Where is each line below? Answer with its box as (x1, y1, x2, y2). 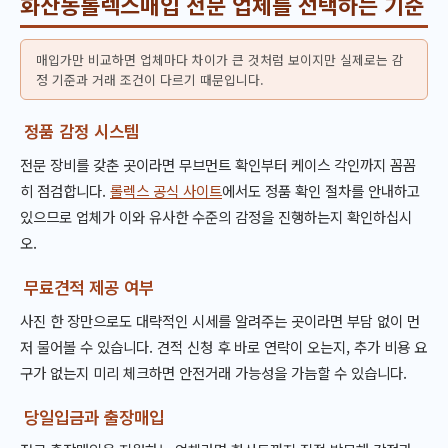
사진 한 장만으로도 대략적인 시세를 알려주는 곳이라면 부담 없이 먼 (20, 309, 420, 331)
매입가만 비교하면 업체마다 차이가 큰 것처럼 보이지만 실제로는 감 (35, 49, 404, 69)
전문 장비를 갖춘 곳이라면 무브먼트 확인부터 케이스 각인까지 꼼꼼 (20, 153, 416, 175)
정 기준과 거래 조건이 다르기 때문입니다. (35, 69, 264, 89)
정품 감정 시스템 (24, 119, 140, 144)
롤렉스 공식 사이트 (110, 179, 222, 201)
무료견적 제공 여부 (24, 274, 155, 299)
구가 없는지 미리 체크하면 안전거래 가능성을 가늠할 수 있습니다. (20, 361, 407, 383)
